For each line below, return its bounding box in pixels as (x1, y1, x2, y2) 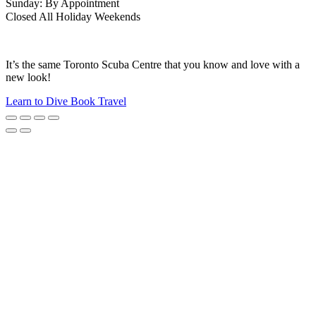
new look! (6, 71, 51, 83)
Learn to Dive (6, 95, 71, 107)
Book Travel (71, 95, 126, 107)
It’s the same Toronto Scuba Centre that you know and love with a (6, 58, 300, 71)
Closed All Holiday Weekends (6, 10, 140, 23)
